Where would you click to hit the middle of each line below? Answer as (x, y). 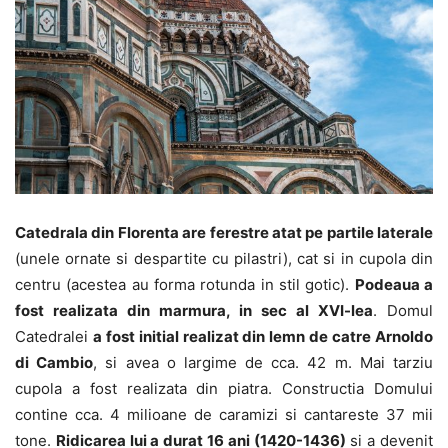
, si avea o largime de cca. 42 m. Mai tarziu (263, 363)
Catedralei (54, 337)
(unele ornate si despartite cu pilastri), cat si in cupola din (224, 259)
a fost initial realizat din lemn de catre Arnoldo (263, 337)
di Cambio (54, 363)
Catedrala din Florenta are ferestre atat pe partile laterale (224, 233)
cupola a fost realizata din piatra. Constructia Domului (224, 389)
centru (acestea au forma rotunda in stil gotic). (185, 285)
